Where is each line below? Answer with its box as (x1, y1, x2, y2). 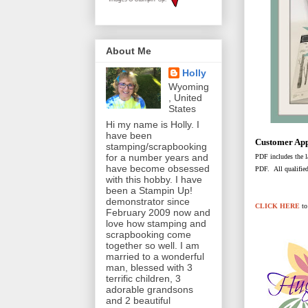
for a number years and (106, 152, 208, 164)
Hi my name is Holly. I (106, 119, 199, 131)
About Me (106, 45, 151, 57)
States (168, 103, 196, 115)
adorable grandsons (106, 284, 193, 296)
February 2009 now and (106, 207, 210, 219)
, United (168, 92, 202, 104)
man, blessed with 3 (106, 262, 192, 274)
